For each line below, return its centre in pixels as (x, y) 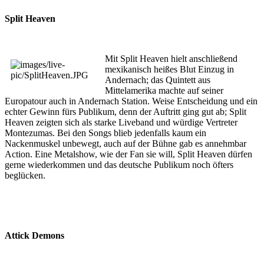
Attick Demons (34, 235)
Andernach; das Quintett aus (158, 80)
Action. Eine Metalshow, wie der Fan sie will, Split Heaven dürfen (128, 154)
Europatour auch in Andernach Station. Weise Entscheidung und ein (131, 101)
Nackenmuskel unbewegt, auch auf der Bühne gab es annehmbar (126, 143)
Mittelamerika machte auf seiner (164, 90)
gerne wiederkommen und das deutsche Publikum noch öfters (119, 164)
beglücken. (25, 175)
